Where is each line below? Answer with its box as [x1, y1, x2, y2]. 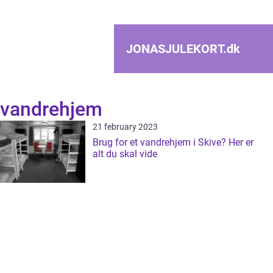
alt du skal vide [93, 148, 157, 160]
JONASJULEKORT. [126, 41, 227, 56]
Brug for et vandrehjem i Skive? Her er [93, 136, 253, 148]
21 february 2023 [93, 122, 158, 132]
